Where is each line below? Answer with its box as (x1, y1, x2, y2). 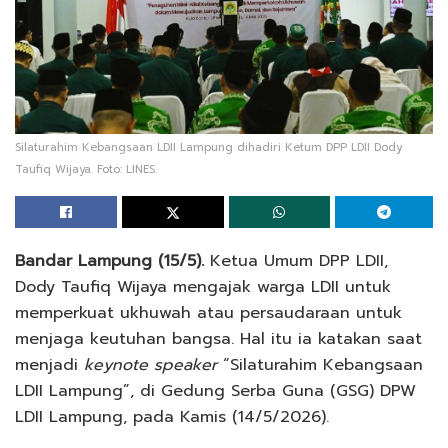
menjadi (15, 352, 84, 377)
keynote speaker (84, 352, 217, 377)
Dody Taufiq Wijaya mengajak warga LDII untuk (15, 274, 391, 299)
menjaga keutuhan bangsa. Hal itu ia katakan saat (15, 326, 422, 351)
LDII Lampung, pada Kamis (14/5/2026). (15, 404, 329, 429)
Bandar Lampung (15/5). (15, 248, 204, 273)
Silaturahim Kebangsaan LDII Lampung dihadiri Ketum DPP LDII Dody (15, 138, 402, 156)
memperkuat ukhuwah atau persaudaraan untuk (15, 300, 402, 325)
